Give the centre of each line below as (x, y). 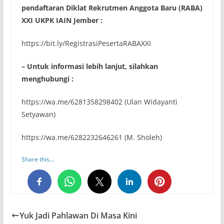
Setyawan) (38, 114)
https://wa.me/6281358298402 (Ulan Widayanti (99, 102)
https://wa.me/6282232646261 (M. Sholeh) (91, 137)
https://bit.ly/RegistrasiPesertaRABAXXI (86, 43)
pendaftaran (42, 8)
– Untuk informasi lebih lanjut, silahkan (89, 66)
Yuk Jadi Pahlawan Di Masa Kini (78, 216)
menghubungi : (47, 79)
